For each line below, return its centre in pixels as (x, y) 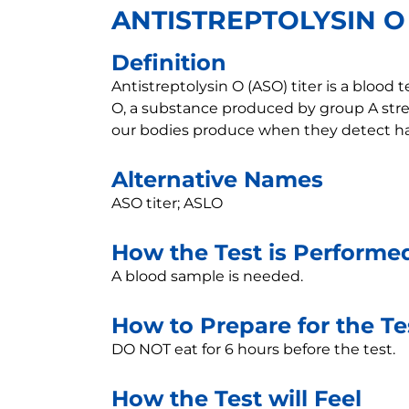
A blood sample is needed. (207, 276)
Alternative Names (217, 179)
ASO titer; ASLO (167, 203)
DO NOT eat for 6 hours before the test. (253, 349)
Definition (169, 63)
